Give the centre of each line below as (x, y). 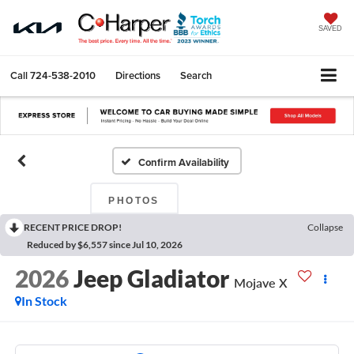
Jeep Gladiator (151, 278)
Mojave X (260, 282)
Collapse (325, 227)
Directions (138, 76)
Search (196, 76)
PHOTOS (134, 200)
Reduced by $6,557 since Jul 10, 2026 (105, 244)
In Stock (44, 301)
